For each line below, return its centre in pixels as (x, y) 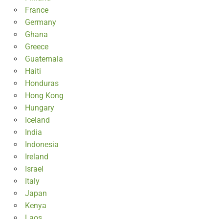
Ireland (36, 156)
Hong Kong (44, 95)
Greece (36, 46)
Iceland (37, 120)
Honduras (42, 83)
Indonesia (42, 144)
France (36, 10)
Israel (34, 169)
